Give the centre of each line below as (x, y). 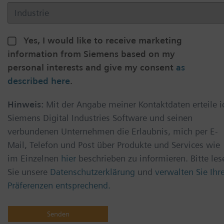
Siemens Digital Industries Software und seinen (100, 118)
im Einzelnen (34, 158)
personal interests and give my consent (92, 67)
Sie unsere (29, 172)
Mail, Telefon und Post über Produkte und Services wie (114, 145)
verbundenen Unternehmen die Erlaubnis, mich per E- (113, 131)
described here (39, 81)
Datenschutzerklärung (92, 172)
